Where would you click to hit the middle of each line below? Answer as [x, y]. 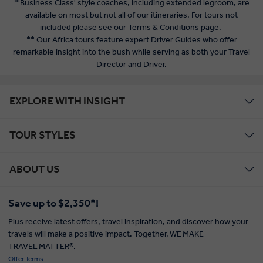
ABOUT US [35, 169]
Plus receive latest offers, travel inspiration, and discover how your [128, 222]
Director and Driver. [131, 65]
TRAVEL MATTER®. [42, 247]
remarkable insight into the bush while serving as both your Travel [131, 52]
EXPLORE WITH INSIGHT [67, 101]
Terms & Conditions [163, 28]
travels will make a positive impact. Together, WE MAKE [106, 234]
